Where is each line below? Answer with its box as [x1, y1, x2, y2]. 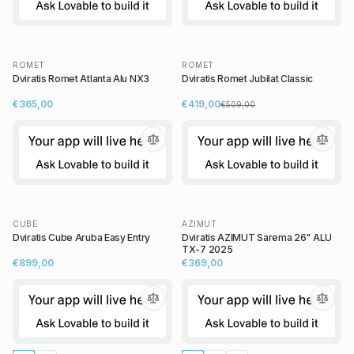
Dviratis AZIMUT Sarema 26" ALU [182, 232, 332, 244]
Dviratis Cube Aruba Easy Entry [13, 232, 150, 244]
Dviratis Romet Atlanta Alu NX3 [13, 73, 149, 85]
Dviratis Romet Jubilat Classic [182, 73, 313, 85]
